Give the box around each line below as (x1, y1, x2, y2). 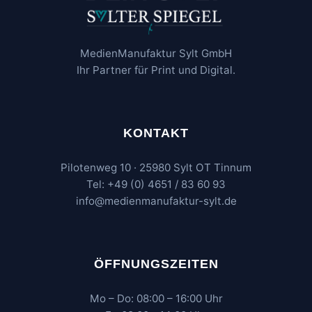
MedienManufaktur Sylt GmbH (80, 46, 232, 60)
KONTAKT (123, 125, 189, 140)
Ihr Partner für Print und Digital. (77, 63, 235, 77)
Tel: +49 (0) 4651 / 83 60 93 (86, 177, 226, 191)
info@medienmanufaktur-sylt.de (75, 194, 237, 208)
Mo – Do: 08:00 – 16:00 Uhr (89, 291, 223, 305)
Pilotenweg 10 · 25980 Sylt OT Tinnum (61, 160, 251, 174)
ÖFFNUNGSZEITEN (93, 256, 219, 271)
